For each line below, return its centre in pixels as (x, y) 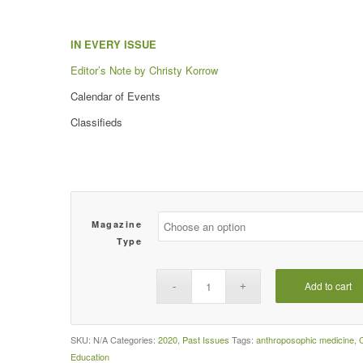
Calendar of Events (115, 96)
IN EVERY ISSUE (113, 44)
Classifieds (96, 122)
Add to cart (328, 285)
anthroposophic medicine (305, 339)
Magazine (117, 224)
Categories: (134, 339)
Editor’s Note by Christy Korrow (144, 70)
